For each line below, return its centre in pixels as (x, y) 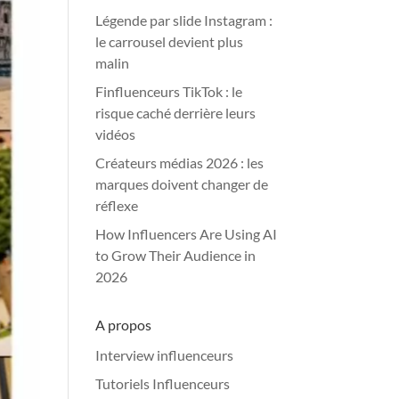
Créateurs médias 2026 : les (180, 163)
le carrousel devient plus (170, 41)
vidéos (116, 134)
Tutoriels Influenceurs (163, 383)
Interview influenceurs (165, 355)
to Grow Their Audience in (176, 255)
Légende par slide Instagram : (184, 20)
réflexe (117, 205)
